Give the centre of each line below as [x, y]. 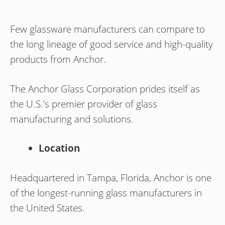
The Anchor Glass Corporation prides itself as [105, 89]
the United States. [47, 208]
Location [59, 148]
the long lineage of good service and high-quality [111, 44]
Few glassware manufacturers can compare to [107, 29]
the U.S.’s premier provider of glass [84, 104]
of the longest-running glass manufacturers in [106, 193]
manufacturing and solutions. [72, 119]
